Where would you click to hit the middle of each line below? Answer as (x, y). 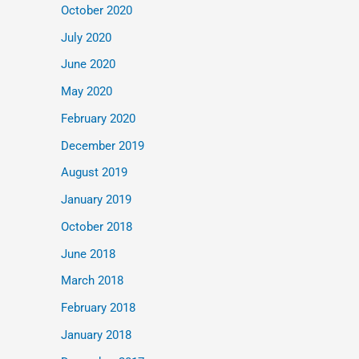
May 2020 (87, 91)
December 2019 (103, 145)
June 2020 (88, 65)
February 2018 (98, 308)
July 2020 (86, 37)
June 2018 (88, 254)
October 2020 (97, 10)
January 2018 (96, 335)
